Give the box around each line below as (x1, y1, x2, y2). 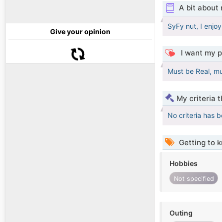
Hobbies (169, 159, 198, 168)
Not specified (173, 174, 214, 182)
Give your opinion (50, 27, 111, 36)
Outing (169, 209, 193, 218)
